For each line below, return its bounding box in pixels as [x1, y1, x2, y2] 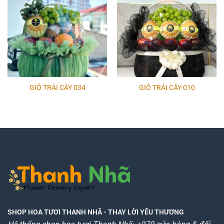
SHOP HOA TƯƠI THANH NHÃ [7, 207, 102, 216]
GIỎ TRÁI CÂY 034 [29, 83, 85, 91]
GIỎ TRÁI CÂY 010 [138, 83, 195, 91]
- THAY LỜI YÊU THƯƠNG [102, 207, 184, 216]
